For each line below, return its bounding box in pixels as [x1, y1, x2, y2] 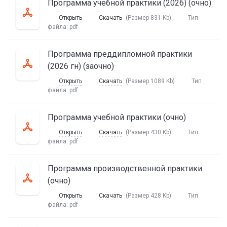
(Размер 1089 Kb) [126, 78, 175, 85]
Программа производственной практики [48, 164, 202, 173]
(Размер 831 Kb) [126, 14, 171, 21]
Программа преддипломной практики [48, 49, 192, 59]
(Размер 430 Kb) [126, 129, 171, 136]
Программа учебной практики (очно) [48, 112, 186, 122]
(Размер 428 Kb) [126, 192, 171, 199]
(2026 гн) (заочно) [48, 61, 114, 71]
